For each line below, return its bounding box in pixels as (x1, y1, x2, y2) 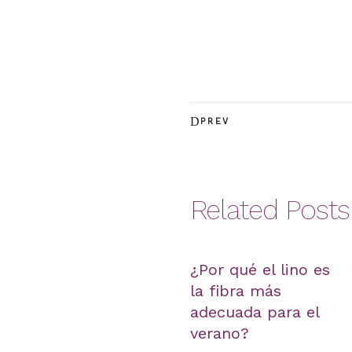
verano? (190, 324, 249, 343)
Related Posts (190, 193, 350, 226)
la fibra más (190, 281, 281, 300)
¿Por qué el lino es (190, 260, 330, 279)
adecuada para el (190, 302, 319, 321)
